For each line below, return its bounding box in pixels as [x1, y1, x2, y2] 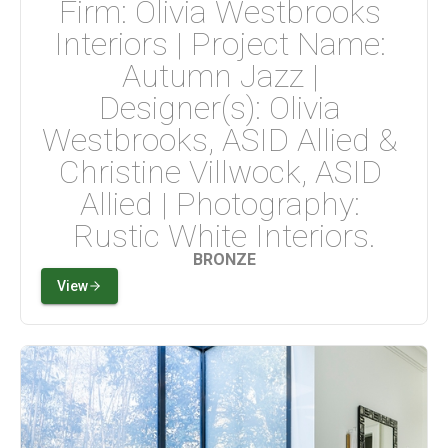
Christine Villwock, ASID [58, 153, 390, 192]
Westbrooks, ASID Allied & [42, 121, 406, 160]
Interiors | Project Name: [54, 25, 394, 64]
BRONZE [192, 250, 256, 270]
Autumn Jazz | [121, 57, 327, 96]
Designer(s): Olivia [99, 89, 349, 128]
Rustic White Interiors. [72, 217, 376, 256]
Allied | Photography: [80, 185, 368, 224]
